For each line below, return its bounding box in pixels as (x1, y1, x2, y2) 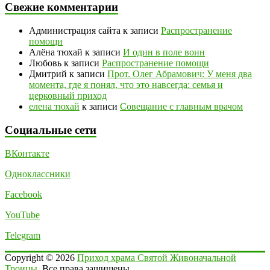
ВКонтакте (5, 148, 49, 159)
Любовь (29, 58, 61, 69)
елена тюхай (29, 101, 80, 112)
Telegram (5, 230, 40, 240)
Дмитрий (29, 69, 67, 80)
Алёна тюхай (29, 47, 83, 58)
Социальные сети (5, 123, 96, 136)
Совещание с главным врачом (120, 101, 243, 112)
